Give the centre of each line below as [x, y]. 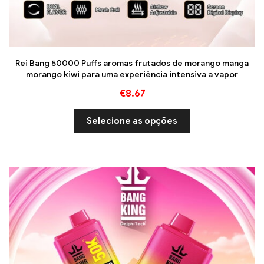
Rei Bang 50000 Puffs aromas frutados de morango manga [132, 64]
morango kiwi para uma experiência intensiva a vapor [132, 75]
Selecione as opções [132, 121]
